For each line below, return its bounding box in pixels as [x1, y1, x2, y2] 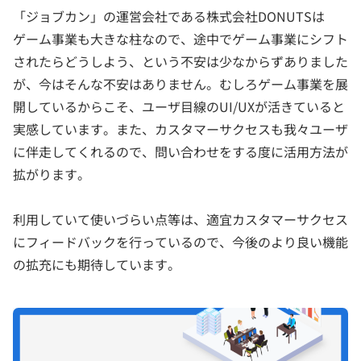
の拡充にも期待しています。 [13, 254, 180, 274]
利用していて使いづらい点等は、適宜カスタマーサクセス [13, 209, 348, 229]
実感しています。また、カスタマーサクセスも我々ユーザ [13, 118, 348, 139]
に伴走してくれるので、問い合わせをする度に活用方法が [13, 141, 348, 161]
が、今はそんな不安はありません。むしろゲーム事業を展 [13, 73, 348, 93]
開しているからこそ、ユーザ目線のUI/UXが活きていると [13, 96, 345, 116]
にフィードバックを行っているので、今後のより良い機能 [13, 231, 348, 251]
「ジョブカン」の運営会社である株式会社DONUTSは [13, 6, 325, 26]
